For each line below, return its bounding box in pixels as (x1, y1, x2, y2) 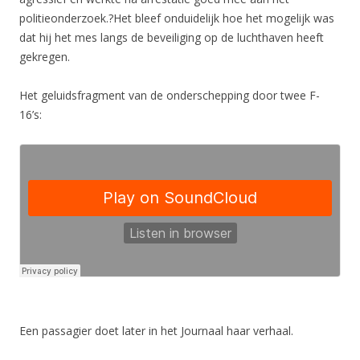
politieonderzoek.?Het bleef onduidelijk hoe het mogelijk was (19, 10, 334, 26)
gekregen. (19, 49, 70, 64)
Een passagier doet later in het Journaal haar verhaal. (19, 323, 293, 338)
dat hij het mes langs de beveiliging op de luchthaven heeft (19, 30, 324, 45)
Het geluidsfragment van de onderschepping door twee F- (19, 88, 320, 103)
